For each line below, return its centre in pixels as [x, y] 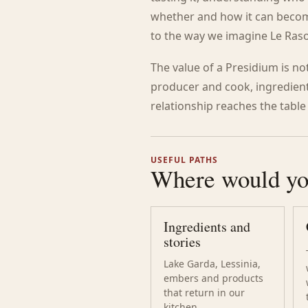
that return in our [205, 293]
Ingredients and [207, 227]
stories [183, 242]
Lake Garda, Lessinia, [212, 264]
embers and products [214, 278]
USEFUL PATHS [184, 160]
